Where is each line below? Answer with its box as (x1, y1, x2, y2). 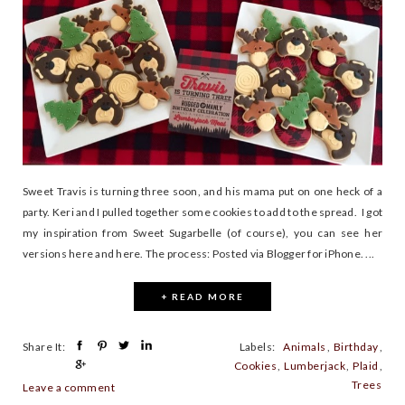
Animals (283, 339, 326, 353)
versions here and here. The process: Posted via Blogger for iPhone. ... (23, 246, 375, 260)
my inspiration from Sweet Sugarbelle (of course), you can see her (23, 225, 382, 240)
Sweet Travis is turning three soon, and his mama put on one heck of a (23, 184, 382, 198)
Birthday (333, 339, 379, 353)
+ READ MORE (161, 290, 244, 302)
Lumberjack (284, 358, 346, 372)
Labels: (239, 339, 283, 353)
